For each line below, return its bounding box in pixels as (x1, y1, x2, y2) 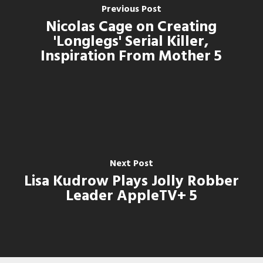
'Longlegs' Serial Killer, (53, 30, 210, 55)
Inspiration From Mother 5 (41, 45, 222, 69)
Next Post (109, 156, 153, 171)
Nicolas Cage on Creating (46, 15, 217, 40)
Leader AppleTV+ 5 (65, 184, 197, 208)
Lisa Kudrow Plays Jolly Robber (23, 169, 239, 194)
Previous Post (101, 2, 161, 18)
